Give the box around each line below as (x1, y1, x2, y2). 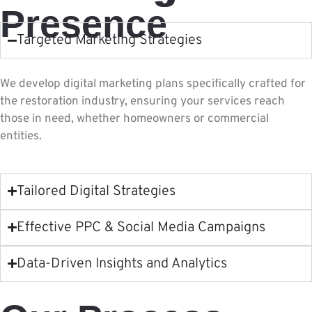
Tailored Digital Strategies (17, 182, 175, 201)
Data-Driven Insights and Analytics (17, 254, 227, 273)
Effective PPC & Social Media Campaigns (17, 218, 265, 237)
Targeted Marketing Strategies (17, 31, 202, 50)
